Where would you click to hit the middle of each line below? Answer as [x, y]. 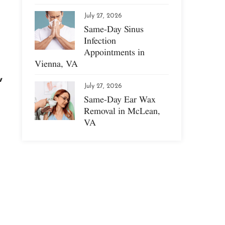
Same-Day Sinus [114, 29]
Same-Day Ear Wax [120, 99]
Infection [100, 40]
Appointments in [115, 52]
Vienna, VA [57, 64]
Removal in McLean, [122, 111]
